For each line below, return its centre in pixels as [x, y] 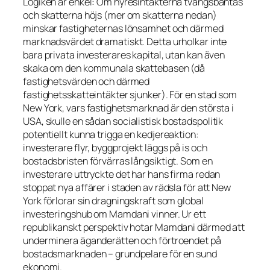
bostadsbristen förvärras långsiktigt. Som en [118, 161]
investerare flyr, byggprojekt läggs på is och [115, 148]
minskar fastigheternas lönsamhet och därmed [123, 29]
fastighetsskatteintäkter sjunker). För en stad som [130, 95]
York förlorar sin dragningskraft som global [113, 201]
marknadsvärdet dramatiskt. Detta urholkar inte [125, 42]
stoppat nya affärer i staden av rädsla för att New [127, 188]
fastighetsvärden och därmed [86, 82]
